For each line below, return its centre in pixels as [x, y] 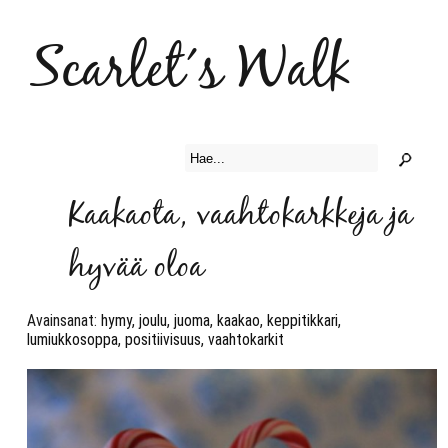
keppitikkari [302, 320]
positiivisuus [163, 339]
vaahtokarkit [246, 339]
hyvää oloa [136, 268]
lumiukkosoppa [72, 339]
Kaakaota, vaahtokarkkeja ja [240, 216]
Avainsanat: [64, 320]
